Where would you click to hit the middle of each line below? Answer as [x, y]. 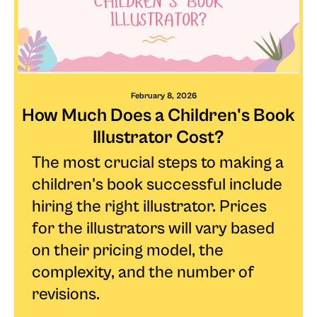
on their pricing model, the [128, 250]
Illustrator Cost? [158, 137]
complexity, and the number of [143, 272]
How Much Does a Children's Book [158, 115]
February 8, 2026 [164, 96]
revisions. [66, 294]
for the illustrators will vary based [153, 228]
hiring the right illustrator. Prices [149, 206]
